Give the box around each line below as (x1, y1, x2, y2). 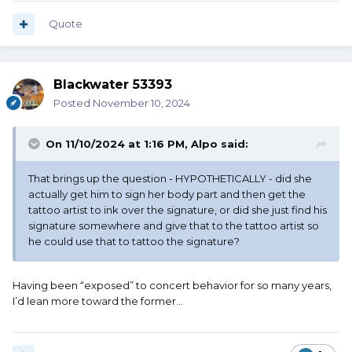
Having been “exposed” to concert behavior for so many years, (13, 279, 332, 292)
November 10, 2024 (93, 97, 190, 110)
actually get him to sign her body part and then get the (28, 188, 306, 201)
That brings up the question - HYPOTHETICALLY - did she (28, 172, 312, 185)
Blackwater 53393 (53, 77, 172, 93)
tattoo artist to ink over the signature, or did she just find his (28, 203, 327, 217)
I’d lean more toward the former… (13, 295, 183, 308)
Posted (53, 97, 93, 110)
